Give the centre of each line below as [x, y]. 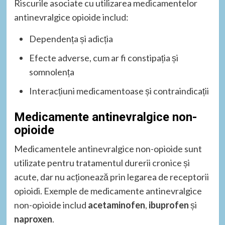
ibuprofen [168, 205]
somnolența [51, 72]
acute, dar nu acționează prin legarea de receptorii [111, 177]
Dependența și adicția [71, 39]
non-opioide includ [51, 205]
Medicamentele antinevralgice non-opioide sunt [108, 149]
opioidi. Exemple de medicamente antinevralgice [108, 191]
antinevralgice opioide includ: [71, 17]
